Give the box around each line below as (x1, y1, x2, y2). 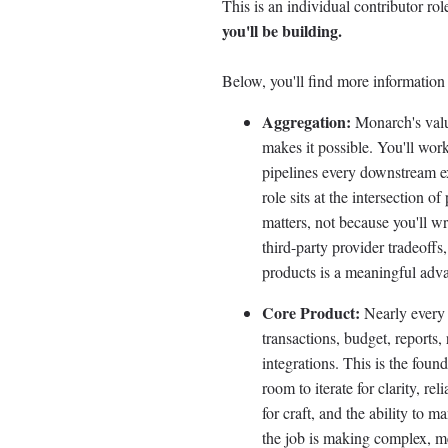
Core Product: (262, 301, 360, 325)
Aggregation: (262, 110, 351, 134)
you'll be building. (222, 19, 342, 43)
